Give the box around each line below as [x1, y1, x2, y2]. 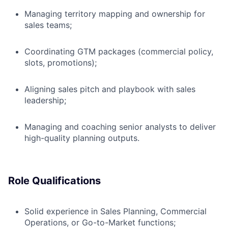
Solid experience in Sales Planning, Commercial [24, 206, 207, 217]
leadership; [24, 95, 66, 106]
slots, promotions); [24, 58, 97, 68]
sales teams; [24, 20, 72, 31]
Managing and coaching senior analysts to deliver [24, 122, 216, 132]
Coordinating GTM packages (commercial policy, [24, 46, 213, 57]
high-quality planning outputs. [24, 133, 139, 144]
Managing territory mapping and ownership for [24, 9, 205, 19]
